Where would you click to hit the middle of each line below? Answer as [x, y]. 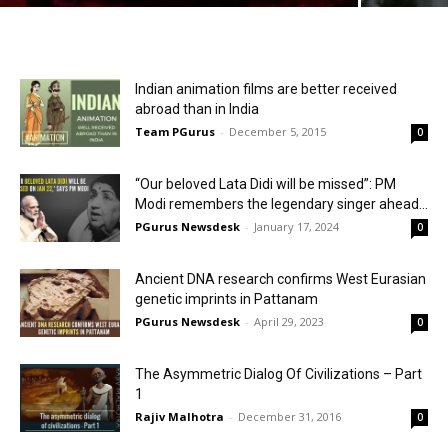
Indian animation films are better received [266, 88]
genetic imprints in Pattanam [226, 298]
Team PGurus [175, 131]
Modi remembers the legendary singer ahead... [281, 203]
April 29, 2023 [289, 321]
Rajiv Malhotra [179, 416]
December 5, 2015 [277, 131]
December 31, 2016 [289, 416]
